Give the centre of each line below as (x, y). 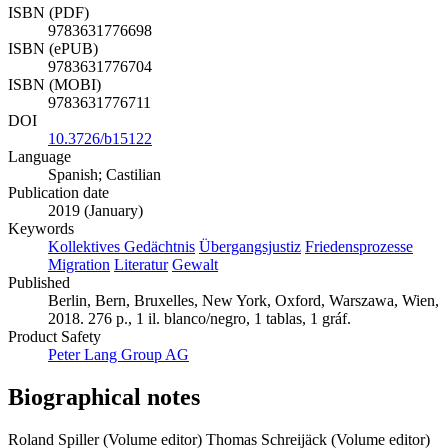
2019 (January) (95, 211)
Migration (79, 265)
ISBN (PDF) (48, 13)
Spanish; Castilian (104, 175)
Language (39, 157)
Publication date (58, 193)
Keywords (41, 229)
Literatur (141, 265)
